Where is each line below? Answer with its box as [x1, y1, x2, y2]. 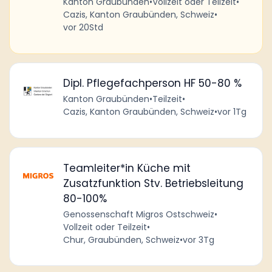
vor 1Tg [217, 106, 246, 118]
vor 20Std [63, 21, 103, 34]
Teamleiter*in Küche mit [63, 160, 191, 175]
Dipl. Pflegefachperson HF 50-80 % [63, 76, 242, 91]
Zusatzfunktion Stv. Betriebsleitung [63, 175, 243, 191]
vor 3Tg [182, 233, 214, 246]
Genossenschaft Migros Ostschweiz [63, 208, 214, 220]
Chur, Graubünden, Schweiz [63, 233, 180, 246]
